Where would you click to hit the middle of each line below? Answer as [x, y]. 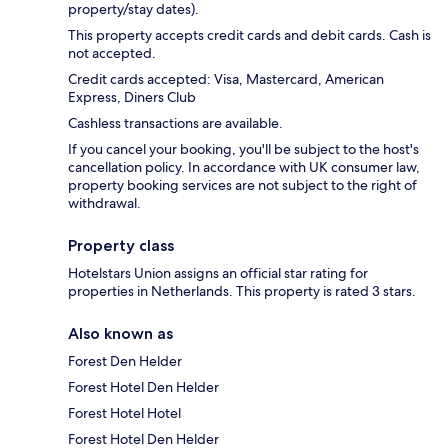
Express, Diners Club [132, 97]
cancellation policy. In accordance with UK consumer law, [244, 167]
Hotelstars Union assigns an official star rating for [218, 273]
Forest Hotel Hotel [124, 413]
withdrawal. [104, 203]
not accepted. [112, 53]
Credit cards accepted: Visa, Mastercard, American [226, 79]
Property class [121, 246]
